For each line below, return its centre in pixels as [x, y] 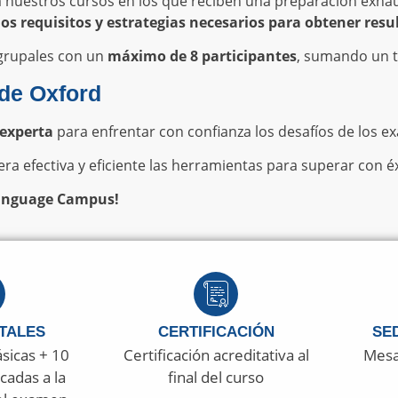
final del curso [216, 377]
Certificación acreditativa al [216, 354]
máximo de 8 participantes [202, 56]
